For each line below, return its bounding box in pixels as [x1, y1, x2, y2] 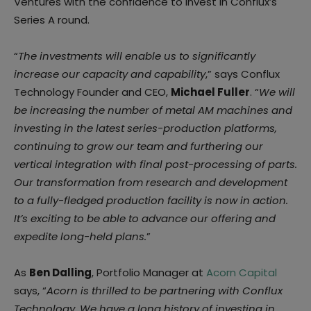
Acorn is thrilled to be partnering [47, 283, 218, 298]
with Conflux [218, 283, 283, 298]
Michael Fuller [171, 85, 250, 99]
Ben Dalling [29, 265, 92, 280]
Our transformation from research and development [14, 175, 287, 190]
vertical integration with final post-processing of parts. [14, 157, 297, 171]
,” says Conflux [205, 67, 280, 81]
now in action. [215, 193, 288, 208]
